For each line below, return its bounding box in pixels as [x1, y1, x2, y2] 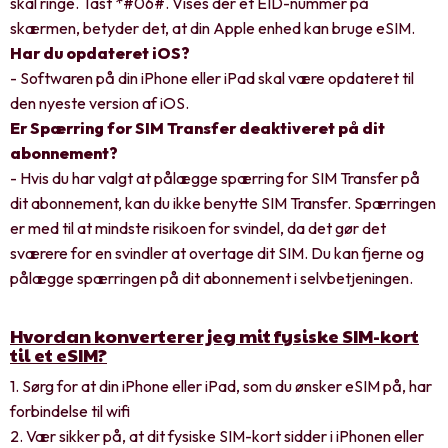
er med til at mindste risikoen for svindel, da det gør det [10, 217, 386, 238]
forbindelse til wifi [10, 400, 130, 421]
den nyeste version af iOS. [10, 92, 189, 113]
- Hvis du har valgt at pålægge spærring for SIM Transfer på [10, 167, 420, 188]
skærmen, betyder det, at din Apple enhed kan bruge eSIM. [10, 17, 415, 38]
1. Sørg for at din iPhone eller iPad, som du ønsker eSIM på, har [10, 375, 432, 396]
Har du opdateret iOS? [10, 42, 190, 63]
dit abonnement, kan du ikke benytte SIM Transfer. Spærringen [10, 192, 436, 213]
